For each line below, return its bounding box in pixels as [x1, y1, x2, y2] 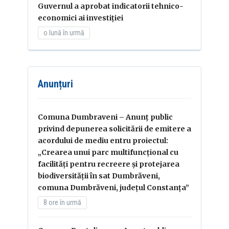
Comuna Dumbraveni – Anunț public [38, 112, 173, 122]
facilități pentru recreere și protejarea [38, 159, 179, 169]
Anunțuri [38, 77, 73, 90]
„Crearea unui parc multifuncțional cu [38, 147, 178, 157]
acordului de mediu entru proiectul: [38, 135, 168, 145]
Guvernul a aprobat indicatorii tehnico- [38, 1, 184, 11]
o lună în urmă [43, 28, 84, 37]
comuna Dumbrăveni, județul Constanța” [38, 182, 189, 192]
